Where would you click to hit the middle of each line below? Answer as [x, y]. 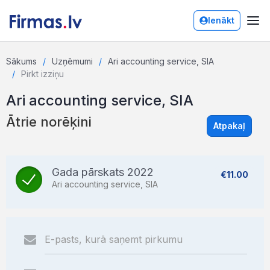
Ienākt [221, 20]
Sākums [21, 61]
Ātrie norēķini [49, 122]
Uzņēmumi [72, 61]
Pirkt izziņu [42, 74]
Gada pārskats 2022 [103, 172]
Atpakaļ [229, 126]
